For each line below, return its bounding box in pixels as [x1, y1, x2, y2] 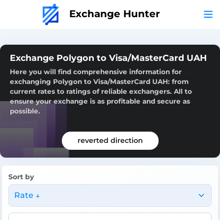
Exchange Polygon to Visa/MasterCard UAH [10, 52, 207, 63]
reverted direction [77, 136, 143, 145]
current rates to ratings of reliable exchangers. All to [10, 87, 192, 95]
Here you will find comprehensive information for [10, 67, 182, 76]
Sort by [8, 172, 34, 181]
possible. [10, 107, 40, 115]
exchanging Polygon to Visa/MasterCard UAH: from [10, 77, 189, 85]
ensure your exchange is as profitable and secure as [10, 97, 190, 105]
